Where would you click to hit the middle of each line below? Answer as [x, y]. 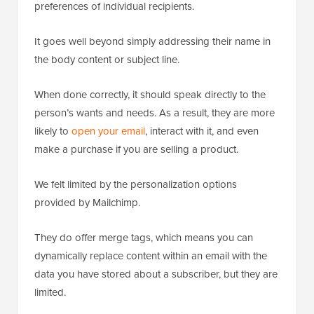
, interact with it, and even [202, 130]
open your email [108, 130]
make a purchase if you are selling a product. [136, 149]
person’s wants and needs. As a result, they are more [155, 112]
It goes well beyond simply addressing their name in [152, 41]
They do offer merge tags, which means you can [144, 237]
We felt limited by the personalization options [136, 184]
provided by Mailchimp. [87, 202]
